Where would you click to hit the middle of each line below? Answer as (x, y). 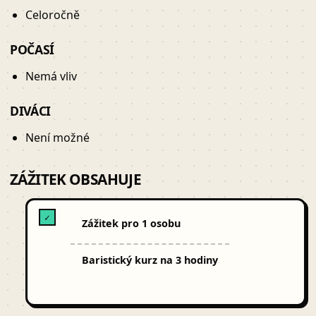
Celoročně (53, 15)
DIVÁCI (30, 111)
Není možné (58, 138)
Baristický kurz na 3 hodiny (150, 260)
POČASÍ (32, 50)
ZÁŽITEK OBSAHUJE (76, 180)
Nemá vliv (51, 77)
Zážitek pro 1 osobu (131, 224)
